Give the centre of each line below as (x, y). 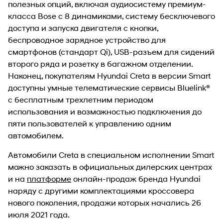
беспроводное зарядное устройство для (87, 39)
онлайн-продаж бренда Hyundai (136, 178)
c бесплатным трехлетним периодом (81, 99)
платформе (49, 178)
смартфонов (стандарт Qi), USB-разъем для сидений (111, 51)
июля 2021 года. (39, 214)
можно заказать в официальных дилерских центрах (110, 166)
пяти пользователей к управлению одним (90, 123)
